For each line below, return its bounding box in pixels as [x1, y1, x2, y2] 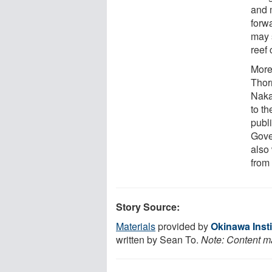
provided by [155, 219, 211, 233]
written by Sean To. [116, 232, 201, 246]
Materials [116, 219, 155, 233]
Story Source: [116, 199, 180, 214]
